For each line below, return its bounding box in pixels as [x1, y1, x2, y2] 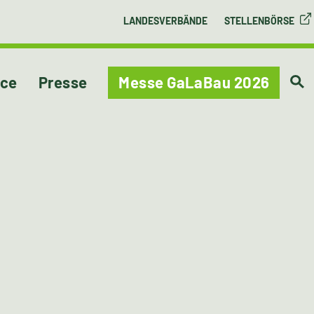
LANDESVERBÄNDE [123, 15, 207, 27]
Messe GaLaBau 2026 [118, 73, 270, 91]
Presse [38, 73, 88, 91]
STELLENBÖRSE [224, 15, 294, 27]
